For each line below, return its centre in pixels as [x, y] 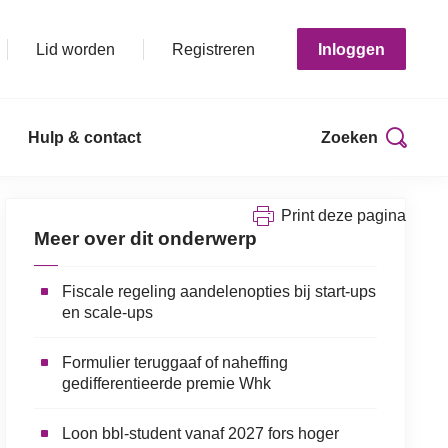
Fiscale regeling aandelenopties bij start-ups [218, 291]
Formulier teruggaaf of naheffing [174, 362]
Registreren [213, 49]
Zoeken [349, 137]
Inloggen [351, 49]
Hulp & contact [84, 137]
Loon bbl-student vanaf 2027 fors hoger [200, 433]
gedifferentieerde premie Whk [166, 383]
